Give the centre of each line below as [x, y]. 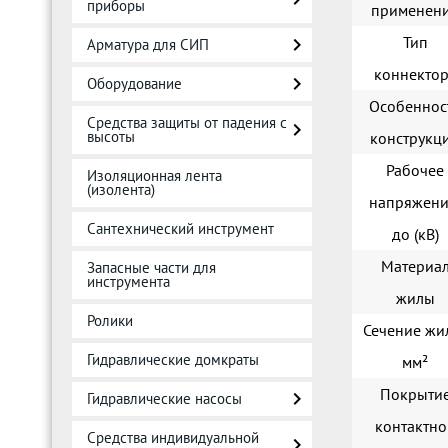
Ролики [110, 320]
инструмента [128, 281]
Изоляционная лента [154, 175]
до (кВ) [415, 234]
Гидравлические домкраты [173, 359]
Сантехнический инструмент [180, 228]
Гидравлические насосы [164, 398]
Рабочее [415, 170]
